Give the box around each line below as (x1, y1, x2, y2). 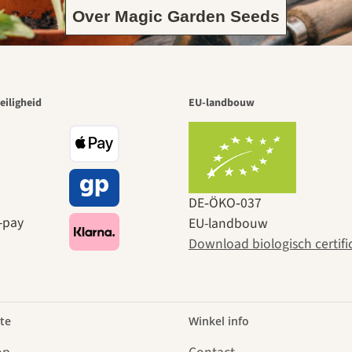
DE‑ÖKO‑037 (189, 193, 262, 214)
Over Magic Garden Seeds (72, 6, 280, 25)
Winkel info (189, 313, 249, 329)
